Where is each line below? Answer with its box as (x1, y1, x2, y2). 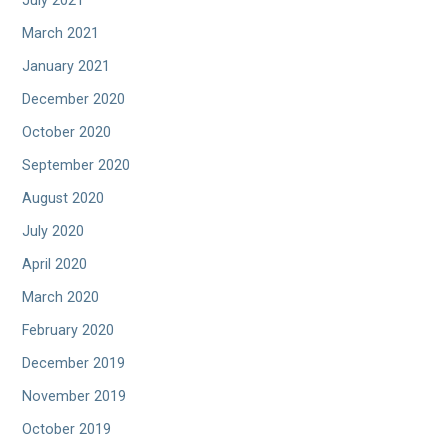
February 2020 (22, 322, 115, 340)
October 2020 (22, 124, 112, 142)
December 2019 (22, 355, 126, 373)
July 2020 (22, 223, 85, 241)
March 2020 (22, 289, 100, 307)
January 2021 (22, 58, 111, 76)
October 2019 (22, 421, 112, 439)
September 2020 (22, 157, 131, 175)
